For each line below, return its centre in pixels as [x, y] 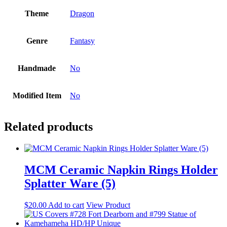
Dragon [82, 14]
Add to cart [66, 205]
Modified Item [37, 96]
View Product [108, 205]
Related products [48, 127]
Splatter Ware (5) [70, 184]
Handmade [37, 68]
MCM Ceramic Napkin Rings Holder [121, 170]
